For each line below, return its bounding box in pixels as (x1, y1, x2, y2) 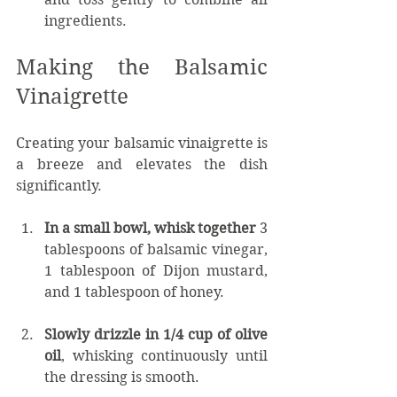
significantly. (16, 176, 102, 194)
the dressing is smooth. (44, 368, 199, 385)
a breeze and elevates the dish (16, 155, 268, 173)
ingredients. (44, 12, 127, 29)
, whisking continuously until (61, 346, 268, 364)
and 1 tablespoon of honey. (44, 283, 224, 300)
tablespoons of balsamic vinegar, (44, 240, 268, 258)
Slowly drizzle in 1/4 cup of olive (44, 325, 268, 343)
